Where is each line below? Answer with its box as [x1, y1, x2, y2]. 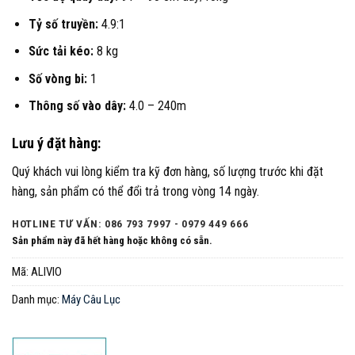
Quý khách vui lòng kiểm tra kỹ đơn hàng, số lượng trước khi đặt [12, 164, 323, 180]
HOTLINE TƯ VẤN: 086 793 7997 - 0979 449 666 [12, 217, 249, 231]
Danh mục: [12, 292, 62, 307]
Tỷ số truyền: [28, 16, 98, 32]
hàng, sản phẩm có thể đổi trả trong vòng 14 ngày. [12, 184, 259, 200]
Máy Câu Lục [62, 292, 120, 307]
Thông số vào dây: [28, 98, 126, 114]
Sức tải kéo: [28, 44, 97, 59]
